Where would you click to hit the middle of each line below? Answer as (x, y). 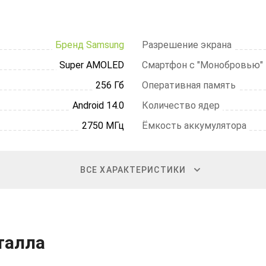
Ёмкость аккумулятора (194, 126)
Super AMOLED (92, 65)
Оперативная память (189, 85)
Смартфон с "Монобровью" (202, 65)
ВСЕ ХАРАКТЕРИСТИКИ (133, 170)
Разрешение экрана (187, 45)
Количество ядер (181, 105)
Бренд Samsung (90, 45)
